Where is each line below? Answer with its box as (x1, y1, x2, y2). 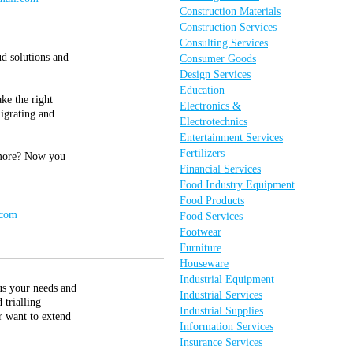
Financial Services (180, 163, 261, 175)
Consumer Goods (180, 53, 256, 65)
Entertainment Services (180, 132, 283, 143)
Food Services (180, 210, 243, 222)
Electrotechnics (180, 116, 247, 128)
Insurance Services (180, 336, 262, 348)
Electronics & (180, 100, 241, 112)
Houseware (180, 258, 229, 269)
